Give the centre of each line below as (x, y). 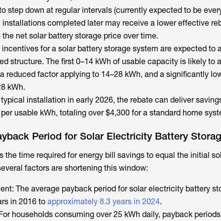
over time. (140, 36)
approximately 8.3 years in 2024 (103, 202)
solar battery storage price (75, 36)
